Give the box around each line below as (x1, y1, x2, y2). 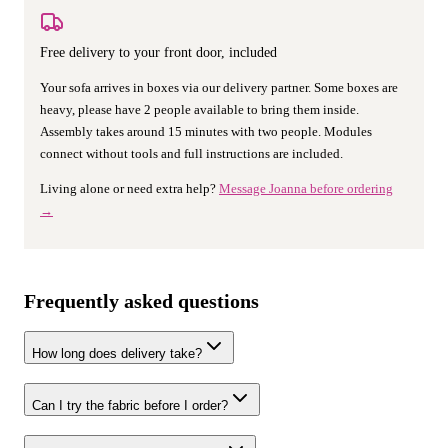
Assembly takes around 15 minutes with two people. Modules (40, 123, 372, 139)
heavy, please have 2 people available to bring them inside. (40, 101, 359, 117)
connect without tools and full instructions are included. (40, 145, 343, 161)
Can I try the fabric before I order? (32, 397, 228, 413)
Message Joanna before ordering (219, 180, 393, 196)
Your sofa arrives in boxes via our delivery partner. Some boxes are (40, 79, 398, 95)
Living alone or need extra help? (40, 180, 216, 196)
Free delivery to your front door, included (40, 44, 277, 60)
